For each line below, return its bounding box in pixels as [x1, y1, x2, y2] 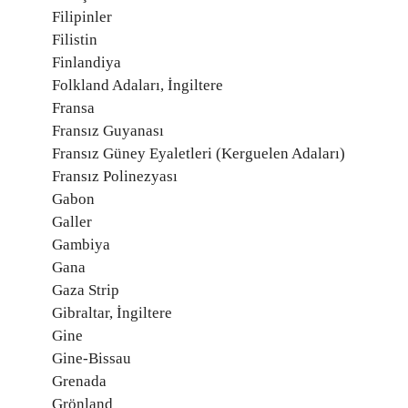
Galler [52, 213, 92, 230]
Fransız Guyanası [52, 122, 164, 139]
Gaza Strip [52, 281, 119, 299]
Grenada [52, 372, 107, 390]
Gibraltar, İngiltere [52, 304, 172, 321]
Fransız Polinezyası [52, 168, 178, 185]
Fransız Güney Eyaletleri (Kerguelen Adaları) [52, 145, 345, 162]
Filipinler [52, 8, 112, 25]
